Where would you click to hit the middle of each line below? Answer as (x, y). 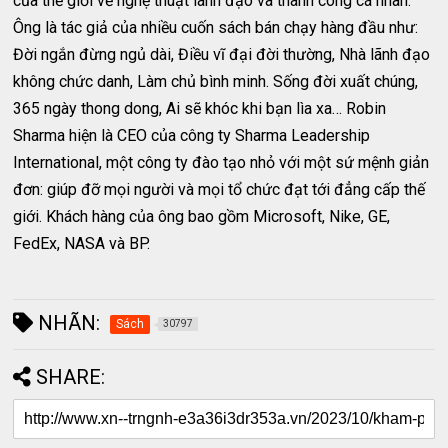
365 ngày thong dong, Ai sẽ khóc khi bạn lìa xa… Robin (200, 108)
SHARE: (71, 376)
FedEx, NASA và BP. (82, 243)
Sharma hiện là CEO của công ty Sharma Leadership (192, 135)
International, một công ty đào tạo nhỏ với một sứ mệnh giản (221, 162)
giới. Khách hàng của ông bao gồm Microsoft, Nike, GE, (202, 216)
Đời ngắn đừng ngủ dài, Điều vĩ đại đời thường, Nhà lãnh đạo (222, 54)
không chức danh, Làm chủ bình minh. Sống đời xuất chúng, (216, 81)
